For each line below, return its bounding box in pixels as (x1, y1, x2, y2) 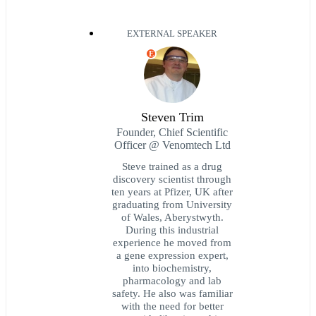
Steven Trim (140, 109, 204, 124)
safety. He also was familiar (111, 286, 233, 299)
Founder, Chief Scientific (116, 126, 228, 138)
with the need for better (121, 299, 224, 312)
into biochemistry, (133, 261, 212, 274)
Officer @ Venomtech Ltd (114, 138, 231, 151)
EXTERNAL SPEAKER (127, 28, 217, 39)
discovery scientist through (113, 172, 231, 185)
